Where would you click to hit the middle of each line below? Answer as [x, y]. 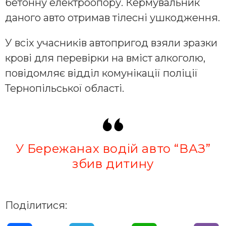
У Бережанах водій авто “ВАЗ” [113, 148]
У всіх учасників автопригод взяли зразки [111, 43]
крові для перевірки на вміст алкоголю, [105, 58]
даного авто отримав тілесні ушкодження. [112, 17]
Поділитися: [36, 205]
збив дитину [113, 163]
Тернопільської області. [65, 88]
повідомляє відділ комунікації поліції [101, 73]
